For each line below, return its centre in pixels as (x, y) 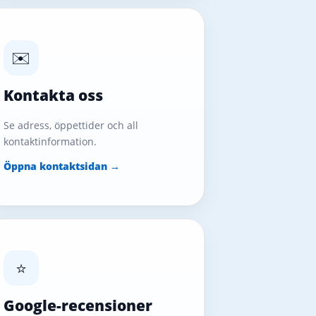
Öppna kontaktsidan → (61, 166)
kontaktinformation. (50, 141)
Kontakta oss (53, 95)
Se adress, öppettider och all (71, 125)
